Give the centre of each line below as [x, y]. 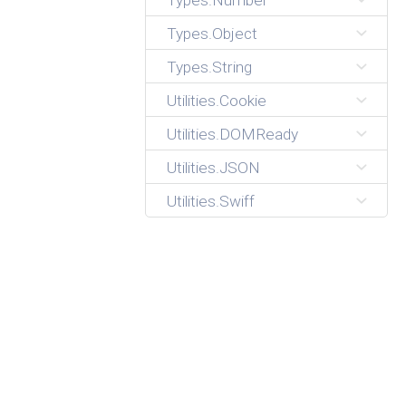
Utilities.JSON [214, 168]
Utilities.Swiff [211, 202]
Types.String [210, 68]
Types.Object [213, 34]
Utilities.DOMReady [233, 135]
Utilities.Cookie [217, 101]
